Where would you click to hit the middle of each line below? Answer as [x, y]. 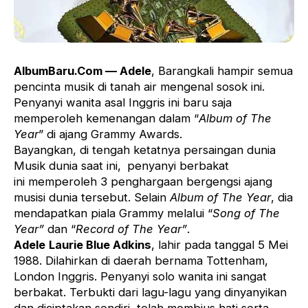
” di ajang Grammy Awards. [110, 134]
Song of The [246, 213]
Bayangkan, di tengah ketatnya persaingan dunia [145, 150]
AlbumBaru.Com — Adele [82, 71]
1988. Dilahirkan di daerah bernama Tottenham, [141, 261]
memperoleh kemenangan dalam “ [106, 119]
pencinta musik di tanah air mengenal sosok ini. [139, 87]
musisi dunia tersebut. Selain [92, 198]
